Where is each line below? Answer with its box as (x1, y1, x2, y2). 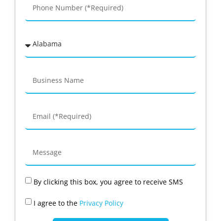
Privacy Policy (79, 198, 123, 208)
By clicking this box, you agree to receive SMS (34, 177, 183, 186)
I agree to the (34, 198, 79, 208)
